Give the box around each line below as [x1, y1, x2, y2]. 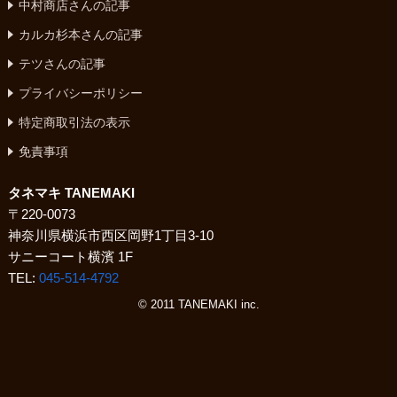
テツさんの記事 [18, 56, 105, 71]
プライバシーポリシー [18, 85, 143, 100]
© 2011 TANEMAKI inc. [137, 297, 260, 311]
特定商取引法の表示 [18, 114, 130, 129]
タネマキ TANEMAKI [7, 184, 135, 200]
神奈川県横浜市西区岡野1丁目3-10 [7, 227, 214, 243]
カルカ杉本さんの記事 [18, 27, 143, 42]
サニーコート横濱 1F [7, 248, 133, 264]
